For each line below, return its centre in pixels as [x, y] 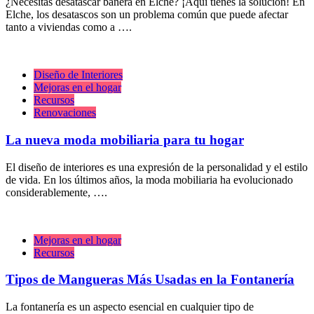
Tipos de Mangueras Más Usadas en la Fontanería [150, 280]
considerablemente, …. [56, 192]
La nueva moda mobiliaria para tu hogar [125, 139]
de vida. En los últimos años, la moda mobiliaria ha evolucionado [149, 179]
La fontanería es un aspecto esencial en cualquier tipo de [130, 307]
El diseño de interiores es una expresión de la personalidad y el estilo [157, 167]
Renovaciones [65, 113]
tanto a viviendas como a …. [69, 27]
